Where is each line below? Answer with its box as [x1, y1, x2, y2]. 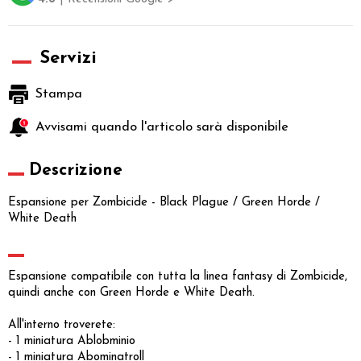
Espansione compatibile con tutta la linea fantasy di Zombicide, [8, 271, 347, 284]
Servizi [39, 49, 97, 68]
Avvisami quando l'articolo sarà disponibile [35, 121, 288, 135]
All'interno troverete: [8, 319, 115, 332]
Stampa [35, 88, 82, 102]
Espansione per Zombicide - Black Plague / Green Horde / [8, 197, 320, 210]
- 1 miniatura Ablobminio [8, 335, 135, 348]
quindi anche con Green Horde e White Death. [8, 287, 255, 300]
